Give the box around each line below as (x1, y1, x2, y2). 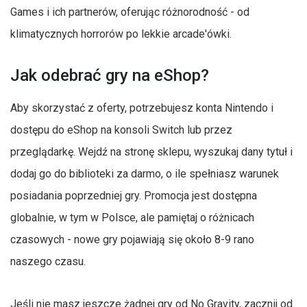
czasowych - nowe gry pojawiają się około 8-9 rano (10, 232, 254, 246)
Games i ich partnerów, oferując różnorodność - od (10, 5, 249, 19)
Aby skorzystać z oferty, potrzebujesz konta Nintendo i (10, 101, 273, 114)
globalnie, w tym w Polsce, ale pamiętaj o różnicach (10, 210, 254, 224)
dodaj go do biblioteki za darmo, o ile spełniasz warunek (10, 167, 279, 180)
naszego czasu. (10, 254, 86, 268)
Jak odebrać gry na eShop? (10, 65, 209, 85)
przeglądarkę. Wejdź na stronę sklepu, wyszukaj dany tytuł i (10, 145, 293, 158)
